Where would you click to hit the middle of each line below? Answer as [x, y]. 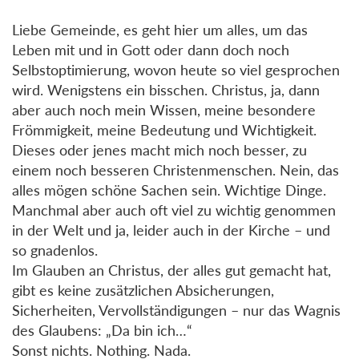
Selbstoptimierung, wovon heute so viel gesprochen [176, 69]
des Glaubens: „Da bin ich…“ [102, 330]
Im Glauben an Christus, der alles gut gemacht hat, [171, 270]
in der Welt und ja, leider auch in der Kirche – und [171, 230]
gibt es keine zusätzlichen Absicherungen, [143, 290]
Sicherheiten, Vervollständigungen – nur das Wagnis [176, 310]
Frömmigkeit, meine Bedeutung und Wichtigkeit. [164, 129]
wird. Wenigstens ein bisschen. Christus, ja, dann [166, 89]
